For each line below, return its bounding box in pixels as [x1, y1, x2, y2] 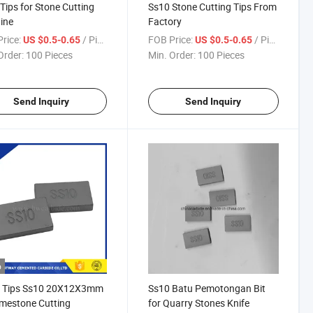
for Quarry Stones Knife [147, 296, 249, 310]
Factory [147, 15, 182, 28]
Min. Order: [147, 48, 196, 61]
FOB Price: [147, 33, 193, 46]
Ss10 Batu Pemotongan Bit [147, 282, 265, 296]
